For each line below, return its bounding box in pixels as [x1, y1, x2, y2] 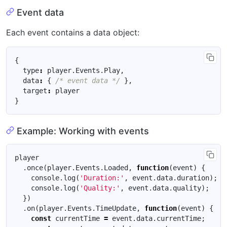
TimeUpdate [96, 204, 136, 212]
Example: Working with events [16, 126, 149, 136]
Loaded [104, 164, 128, 172]
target [23, 86, 47, 95]
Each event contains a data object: [6, 27, 139, 37]
